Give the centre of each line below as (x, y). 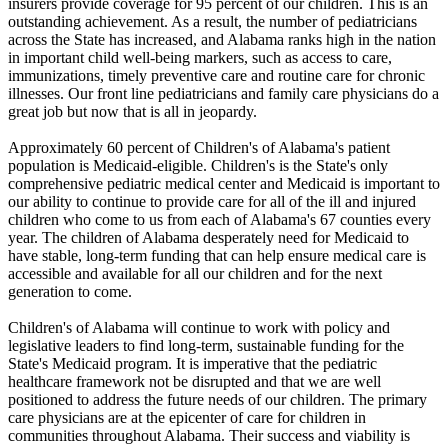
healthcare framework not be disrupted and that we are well (194, 381)
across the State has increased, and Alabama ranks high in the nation (222, 39)
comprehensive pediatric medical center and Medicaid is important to (224, 183)
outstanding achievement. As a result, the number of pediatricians (212, 21)
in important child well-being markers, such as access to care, (200, 57)
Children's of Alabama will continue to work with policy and (199, 327)
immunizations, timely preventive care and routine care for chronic (216, 75)
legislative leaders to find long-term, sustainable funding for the (206, 345)
